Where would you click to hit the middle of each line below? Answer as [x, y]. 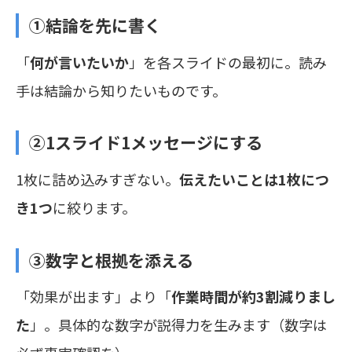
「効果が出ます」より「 [93, 297]
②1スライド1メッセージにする [145, 143]
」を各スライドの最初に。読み [228, 62]
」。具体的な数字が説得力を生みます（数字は [178, 325]
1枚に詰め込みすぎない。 [97, 179]
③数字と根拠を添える [111, 260]
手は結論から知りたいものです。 [121, 90]
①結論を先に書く [95, 26]
